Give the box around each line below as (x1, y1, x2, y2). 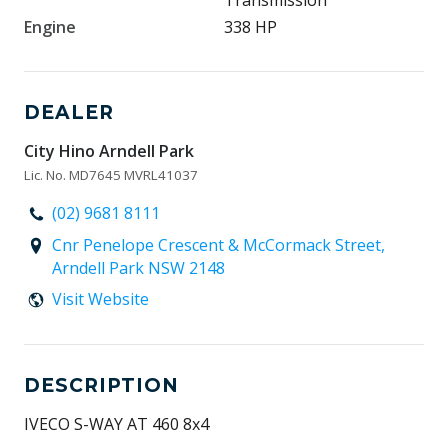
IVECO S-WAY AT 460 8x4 (24, 413, 209, 435)
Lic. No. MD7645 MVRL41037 (24, 166, 198, 184)
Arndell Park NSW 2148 (52, 257, 225, 279)
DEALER (24, 101, 114, 124)
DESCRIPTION (24, 374, 179, 397)
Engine (24, 16, 76, 38)
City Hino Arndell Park (24, 140, 194, 162)
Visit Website (52, 288, 149, 310)
